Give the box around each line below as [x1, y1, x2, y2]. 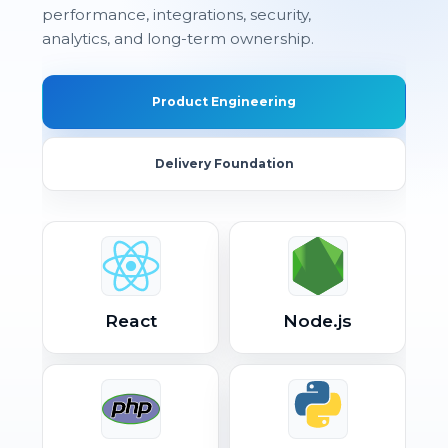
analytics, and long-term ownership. [42, 28, 314, 48]
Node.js [283, 309, 352, 331]
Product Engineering [152, 93, 296, 109]
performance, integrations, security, [42, 4, 311, 24]
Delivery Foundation [154, 155, 294, 171]
